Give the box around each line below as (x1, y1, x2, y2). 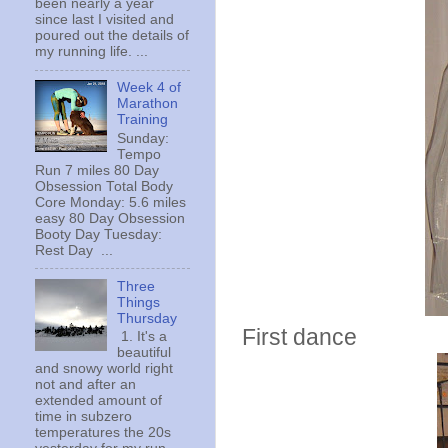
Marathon (117, 96, 179, 112)
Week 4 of (117, 80, 182, 96)
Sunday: (117, 130, 170, 146)
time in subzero (35, 409, 132, 425)
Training (117, 112, 169, 128)
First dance (236, 324, 357, 350)
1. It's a (117, 329, 168, 345)
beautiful (117, 345, 172, 361)
